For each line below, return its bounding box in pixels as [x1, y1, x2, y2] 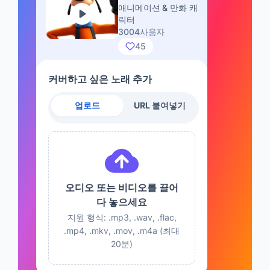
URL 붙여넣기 [134, 100, 186, 111]
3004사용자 [118, 26, 165, 37]
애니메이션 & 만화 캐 [118, 2, 198, 13]
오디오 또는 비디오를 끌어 [65, 181, 178, 194]
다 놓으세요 [96, 196, 147, 209]
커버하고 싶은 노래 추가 [48, 72, 152, 85]
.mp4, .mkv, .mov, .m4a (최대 [64, 225, 180, 236]
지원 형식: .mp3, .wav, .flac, [67, 212, 177, 223]
